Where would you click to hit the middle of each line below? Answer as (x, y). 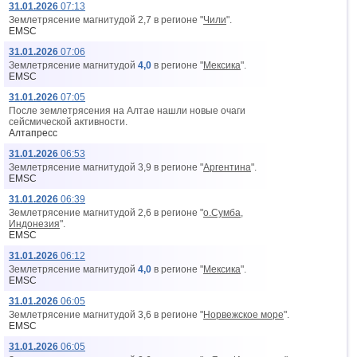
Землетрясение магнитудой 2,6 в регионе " (106, 213)
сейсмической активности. (68, 122)
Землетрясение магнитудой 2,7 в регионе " (106, 20)
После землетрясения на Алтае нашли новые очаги (127, 111)
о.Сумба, (223, 213)
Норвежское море (243, 315)
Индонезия (34, 224)
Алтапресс (33, 133)
